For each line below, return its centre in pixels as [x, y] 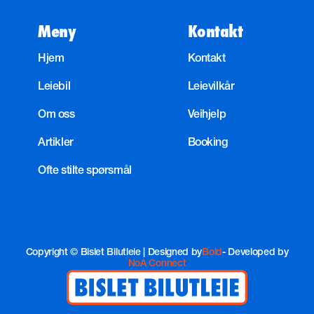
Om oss [56, 115]
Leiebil [54, 87]
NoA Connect [157, 264]
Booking [207, 143]
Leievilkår [211, 87]
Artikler [56, 143]
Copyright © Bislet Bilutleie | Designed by [114, 253]
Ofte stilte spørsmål [85, 171]
